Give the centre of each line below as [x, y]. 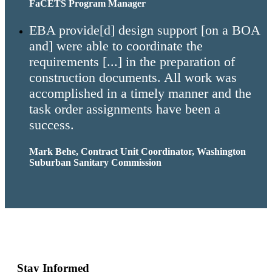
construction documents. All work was [133, 77]
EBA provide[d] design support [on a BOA [144, 30]
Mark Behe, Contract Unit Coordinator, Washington [138, 151]
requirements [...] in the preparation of [132, 61]
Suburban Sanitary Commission [95, 162]
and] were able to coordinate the [116, 46]
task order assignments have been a [125, 109]
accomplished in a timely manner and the [140, 93]
